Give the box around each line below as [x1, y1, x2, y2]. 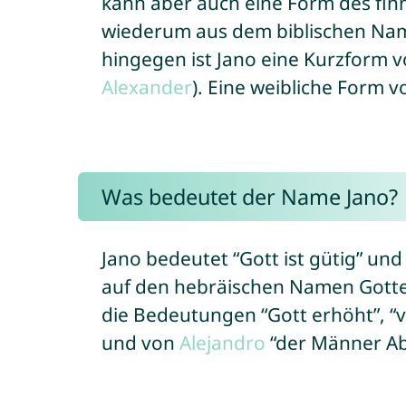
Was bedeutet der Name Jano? [101, 182, 398, 211]
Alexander [101, 74, 192, 100]
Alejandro [179, 330, 266, 355]
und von [101, 330, 179, 355]
